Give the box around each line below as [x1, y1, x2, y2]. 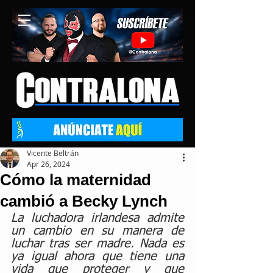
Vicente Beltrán [27, 148, 79, 158]
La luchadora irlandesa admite [11, 212, 184, 224]
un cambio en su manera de [11, 225, 184, 237]
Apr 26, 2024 [27, 159, 70, 169]
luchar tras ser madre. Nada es [11, 238, 184, 250]
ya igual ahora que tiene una [11, 250, 184, 263]
